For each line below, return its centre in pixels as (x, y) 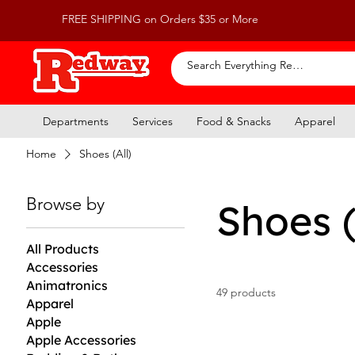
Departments (76, 121)
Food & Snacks (234, 121)
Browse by (66, 204)
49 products (246, 292)
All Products (63, 248)
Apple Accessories (82, 340)
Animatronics (67, 285)
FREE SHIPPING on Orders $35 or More (160, 19)
